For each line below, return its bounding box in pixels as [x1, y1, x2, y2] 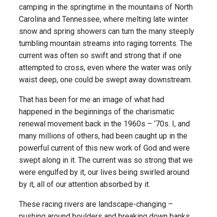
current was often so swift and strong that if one [19, 51, 182, 61]
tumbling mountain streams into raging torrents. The [19, 39, 192, 48]
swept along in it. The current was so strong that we [19, 155, 193, 165]
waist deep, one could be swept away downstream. [19, 75, 194, 85]
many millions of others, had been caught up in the [19, 131, 187, 141]
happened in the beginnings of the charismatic [19, 107, 174, 117]
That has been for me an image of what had [19, 95, 164, 105]
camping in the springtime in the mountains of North [19, 2, 193, 12]
